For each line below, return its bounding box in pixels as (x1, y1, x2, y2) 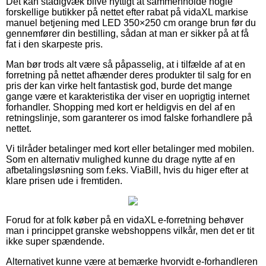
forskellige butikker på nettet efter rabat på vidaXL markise (6, 7, 248, 17)
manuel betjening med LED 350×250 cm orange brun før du (6, 17, 256, 28)
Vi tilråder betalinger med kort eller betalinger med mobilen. (6, 143, 254, 154)
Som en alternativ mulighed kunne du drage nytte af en (6, 154, 235, 164)
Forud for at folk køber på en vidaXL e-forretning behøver (6, 214, 243, 225)
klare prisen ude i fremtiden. (6, 175, 122, 186)
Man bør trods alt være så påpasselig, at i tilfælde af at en (6, 59, 245, 69)
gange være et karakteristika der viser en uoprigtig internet (6, 91, 249, 102)
